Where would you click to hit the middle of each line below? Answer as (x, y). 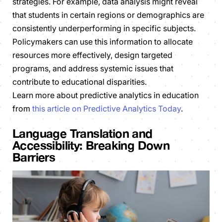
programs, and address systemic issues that (93, 69)
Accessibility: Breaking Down (91, 145)
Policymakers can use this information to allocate (103, 42)
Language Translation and (83, 134)
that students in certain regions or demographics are (108, 15)
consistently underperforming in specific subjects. (104, 28)
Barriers (34, 157)
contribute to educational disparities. (80, 82)
